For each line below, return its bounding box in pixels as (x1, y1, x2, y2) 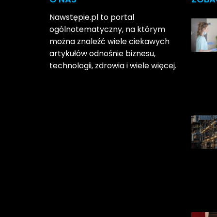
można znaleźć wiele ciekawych (49, 35, 170, 47)
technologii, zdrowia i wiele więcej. (49, 60, 176, 71)
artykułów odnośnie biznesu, (49, 47, 155, 59)
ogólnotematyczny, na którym (49, 23, 165, 35)
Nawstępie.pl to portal (49, 11, 134, 23)
